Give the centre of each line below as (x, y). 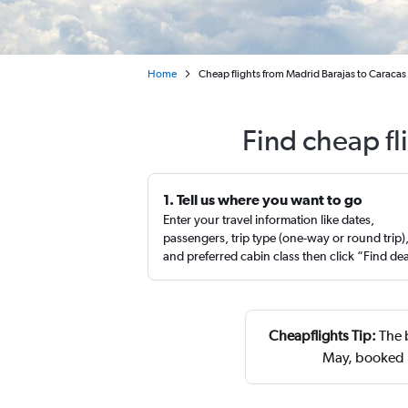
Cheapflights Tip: (323, 336)
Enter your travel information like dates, (269, 219)
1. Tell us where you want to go (263, 199)
